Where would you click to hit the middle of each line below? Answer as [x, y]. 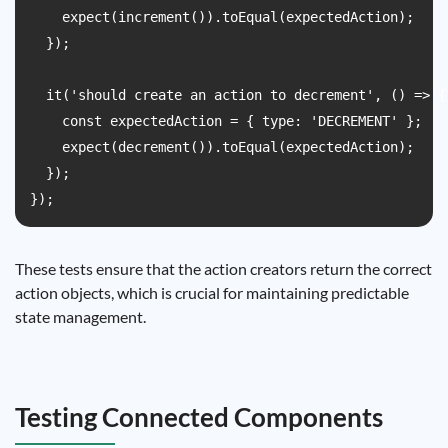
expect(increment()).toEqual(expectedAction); [222, 17]
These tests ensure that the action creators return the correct [223, 268]
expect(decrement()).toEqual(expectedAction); [222, 147]
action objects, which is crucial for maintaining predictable [212, 292]
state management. [80, 316]
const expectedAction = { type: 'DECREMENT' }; [226, 121]
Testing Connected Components [199, 417]
